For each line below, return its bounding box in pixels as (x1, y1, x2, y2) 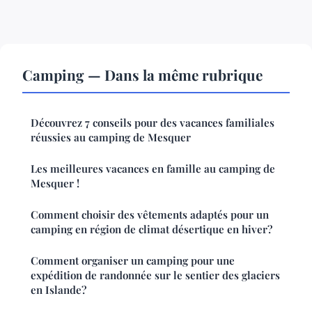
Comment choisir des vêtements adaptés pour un (31, 208, 269, 222)
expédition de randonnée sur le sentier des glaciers (31, 268, 280, 283)
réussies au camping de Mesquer (31, 130, 191, 145)
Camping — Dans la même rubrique (22, 65, 263, 85)
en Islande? (31, 283, 86, 297)
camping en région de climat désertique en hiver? (31, 222, 272, 237)
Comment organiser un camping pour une (31, 253, 235, 268)
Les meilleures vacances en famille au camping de (31, 162, 275, 176)
